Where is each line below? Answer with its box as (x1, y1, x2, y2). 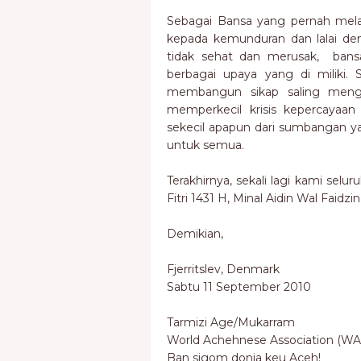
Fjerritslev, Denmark (167, 262, 280, 276)
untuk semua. (167, 138, 244, 152)
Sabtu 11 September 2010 (167, 280, 311, 294)
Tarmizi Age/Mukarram (167, 315, 295, 330)
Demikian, (167, 226, 223, 241)
